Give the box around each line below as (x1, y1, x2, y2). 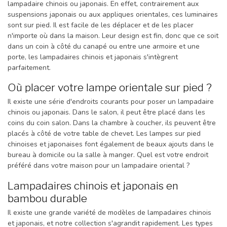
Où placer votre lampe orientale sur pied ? (8, 81, 212, 94)
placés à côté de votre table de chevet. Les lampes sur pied (8, 129, 201, 139)
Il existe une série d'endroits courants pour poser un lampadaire (8, 97, 214, 107)
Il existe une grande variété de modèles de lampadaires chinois (8, 208, 211, 218)
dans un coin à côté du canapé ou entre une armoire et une (8, 41, 200, 51)
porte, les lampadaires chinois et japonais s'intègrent (8, 52, 178, 62)
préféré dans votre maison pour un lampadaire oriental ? (8, 161, 190, 171)
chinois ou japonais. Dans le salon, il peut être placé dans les (8, 107, 205, 118)
